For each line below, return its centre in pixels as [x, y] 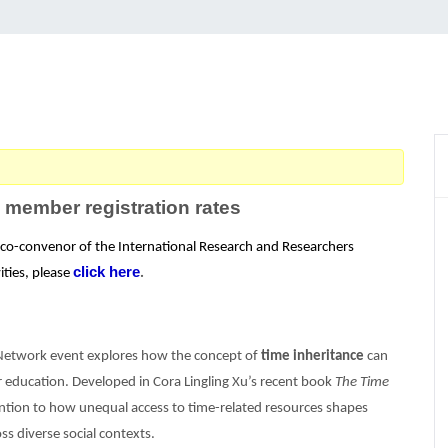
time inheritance [312, 356]
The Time [362, 382]
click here [106, 271]
